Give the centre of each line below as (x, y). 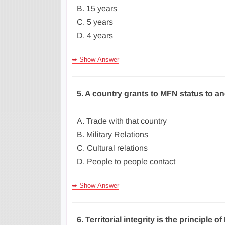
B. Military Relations (113, 134)
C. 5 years (95, 22)
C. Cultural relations (112, 148)
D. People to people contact (126, 161)
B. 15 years (97, 8)
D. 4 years (95, 35)
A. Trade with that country (122, 121)
